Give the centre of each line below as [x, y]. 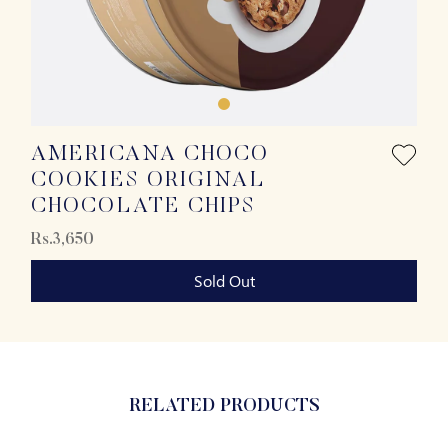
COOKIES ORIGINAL [148, 181]
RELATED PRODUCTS [224, 407]
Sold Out [224, 280]
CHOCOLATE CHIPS [144, 207]
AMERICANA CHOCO [150, 155]
